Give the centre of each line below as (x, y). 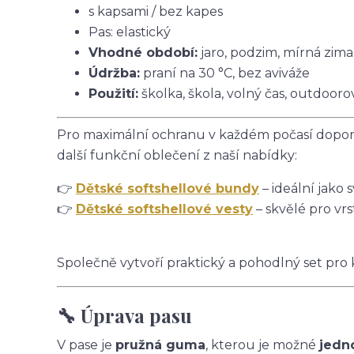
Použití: (113, 94)
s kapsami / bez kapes (156, 11)
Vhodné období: (143, 53)
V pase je (86, 345)
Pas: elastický (130, 32)
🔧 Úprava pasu (124, 315)
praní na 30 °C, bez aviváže (225, 73)
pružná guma (160, 345)
